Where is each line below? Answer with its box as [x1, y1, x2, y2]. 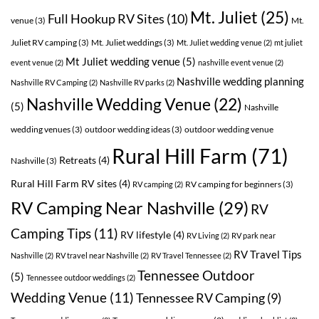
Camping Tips [11, 224, 91, 241]
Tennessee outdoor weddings [26, 272, 125, 282]
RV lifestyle [120, 229, 171, 241]
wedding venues [11, 123, 70, 135]
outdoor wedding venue [184, 123, 273, 135]
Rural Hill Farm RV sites [11, 177, 117, 189]
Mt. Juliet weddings [91, 36, 162, 48]
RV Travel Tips [234, 247, 302, 261]
